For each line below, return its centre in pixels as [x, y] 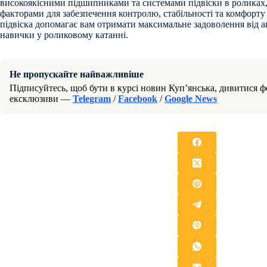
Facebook [138, 99]
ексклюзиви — [41, 99]
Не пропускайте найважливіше [77, 74]
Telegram [92, 99]
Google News [191, 99]
